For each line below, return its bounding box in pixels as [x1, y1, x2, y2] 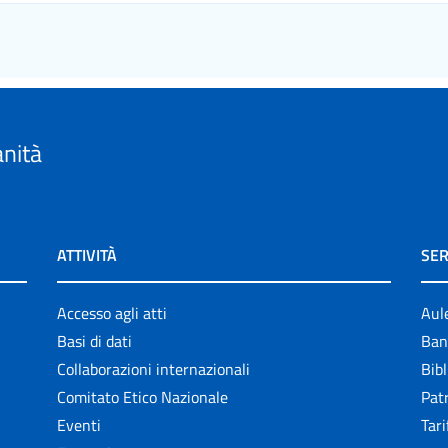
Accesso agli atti [57, 300, 168, 325]
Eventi [57, 412, 102, 437]
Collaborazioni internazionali [57, 356, 251, 381]
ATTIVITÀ [57, 242, 118, 267]
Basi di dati [57, 328, 133, 353]
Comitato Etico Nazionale [57, 384, 229, 409]
